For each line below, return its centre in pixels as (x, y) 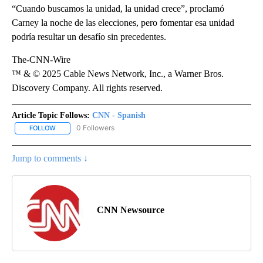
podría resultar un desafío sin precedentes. (89, 37)
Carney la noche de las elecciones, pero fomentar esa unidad (123, 23)
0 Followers (95, 128)
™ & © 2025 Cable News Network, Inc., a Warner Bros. (118, 74)
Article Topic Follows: (51, 116)
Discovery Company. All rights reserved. (87, 88)
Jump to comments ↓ (50, 158)
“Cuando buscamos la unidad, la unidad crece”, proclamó (118, 9)
